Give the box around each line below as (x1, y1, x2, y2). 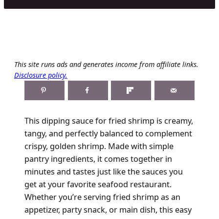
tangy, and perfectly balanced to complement (24, 128, 192, 139)
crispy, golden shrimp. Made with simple (24, 141, 174, 152)
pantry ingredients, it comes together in (24, 153, 172, 165)
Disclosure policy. (14, 70, 67, 80)
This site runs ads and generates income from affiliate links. (14, 59, 198, 69)
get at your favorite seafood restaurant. (24, 179, 172, 190)
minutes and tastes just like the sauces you (24, 166, 183, 177)
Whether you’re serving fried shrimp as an (24, 192, 180, 203)
